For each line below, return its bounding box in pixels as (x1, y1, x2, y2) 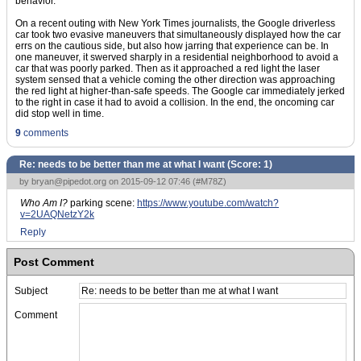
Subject (15, 285, 48, 297)
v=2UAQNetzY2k (20, 209, 94, 220)
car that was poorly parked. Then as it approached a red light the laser (15, 63, 320, 74)
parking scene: (68, 197, 137, 209)
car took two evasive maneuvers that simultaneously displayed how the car (15, 29, 341, 40)
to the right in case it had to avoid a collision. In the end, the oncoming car (15, 97, 334, 108)
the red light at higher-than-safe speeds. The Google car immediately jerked (15, 85, 345, 97)
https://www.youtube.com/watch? (137, 197, 279, 209)
